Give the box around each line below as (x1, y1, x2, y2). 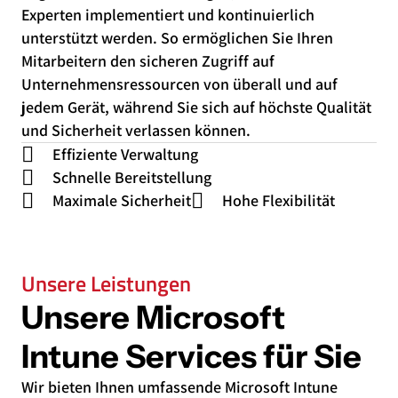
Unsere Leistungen (21, 267, 191, 299)
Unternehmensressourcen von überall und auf (21, 74, 338, 94)
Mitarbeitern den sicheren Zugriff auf (21, 51, 275, 71)
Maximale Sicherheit (52, 190, 191, 211)
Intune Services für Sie (21, 337, 362, 376)
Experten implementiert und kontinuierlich (21, 4, 314, 25)
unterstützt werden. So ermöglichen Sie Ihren (21, 28, 333, 48)
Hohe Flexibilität (222, 190, 335, 211)
